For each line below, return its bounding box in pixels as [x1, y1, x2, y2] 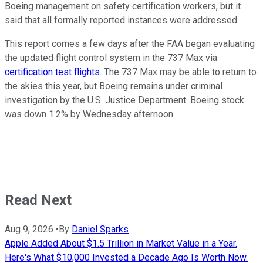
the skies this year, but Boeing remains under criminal [5, 80, 222, 92]
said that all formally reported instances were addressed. [5, 15, 239, 26]
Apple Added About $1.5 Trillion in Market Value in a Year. [5, 238, 237, 249]
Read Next [5, 192, 72, 209]
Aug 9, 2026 [5, 224, 53, 235]
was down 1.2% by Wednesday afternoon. [5, 109, 175, 120]
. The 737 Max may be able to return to [100, 66, 257, 78]
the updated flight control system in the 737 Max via [5, 52, 217, 64]
